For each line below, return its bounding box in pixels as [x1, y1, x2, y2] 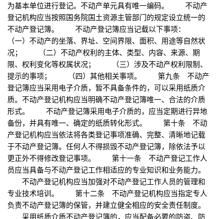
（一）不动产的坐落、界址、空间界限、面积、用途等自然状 [7, 35, 205, 46]
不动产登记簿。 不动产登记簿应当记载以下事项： [7, 23, 202, 34]
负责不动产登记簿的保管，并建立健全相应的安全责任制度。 [7, 199, 205, 210]
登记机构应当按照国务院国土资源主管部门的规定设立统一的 [7, 12, 205, 22]
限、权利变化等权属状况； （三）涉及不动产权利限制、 [7, 59, 207, 69]
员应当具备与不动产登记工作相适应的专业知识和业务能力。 [7, 164, 205, 175]
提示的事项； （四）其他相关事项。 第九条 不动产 [7, 70, 209, 81]
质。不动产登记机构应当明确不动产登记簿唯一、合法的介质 [7, 94, 205, 105]
